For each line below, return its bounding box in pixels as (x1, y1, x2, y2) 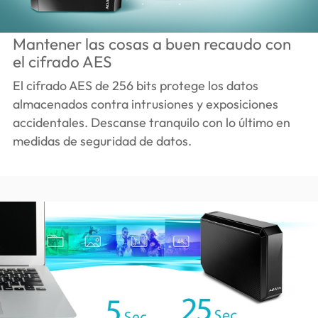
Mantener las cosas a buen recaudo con (12, 33, 291, 54)
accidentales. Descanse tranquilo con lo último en (12, 114, 290, 131)
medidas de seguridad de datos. (12, 133, 192, 150)
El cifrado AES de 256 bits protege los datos (12, 77, 258, 94)
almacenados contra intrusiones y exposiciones (12, 96, 278, 113)
